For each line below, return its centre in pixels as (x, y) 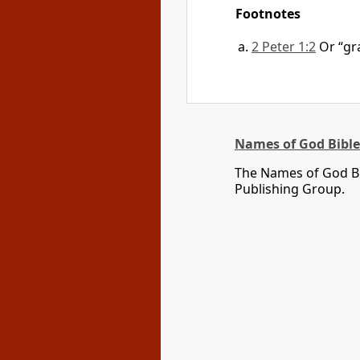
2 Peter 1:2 (284, 47)
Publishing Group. (290, 189)
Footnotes (268, 14)
